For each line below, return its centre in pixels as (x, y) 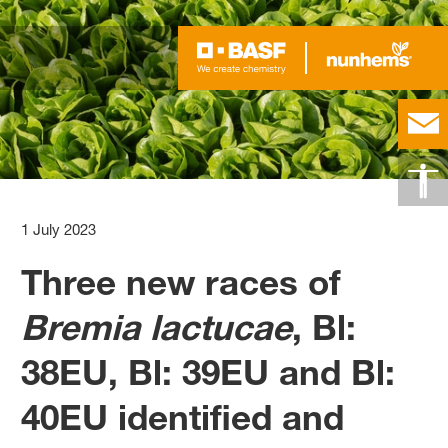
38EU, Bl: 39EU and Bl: (208, 372)
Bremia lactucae (157, 327)
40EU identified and (183, 417)
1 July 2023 (59, 230)
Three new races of (181, 282)
